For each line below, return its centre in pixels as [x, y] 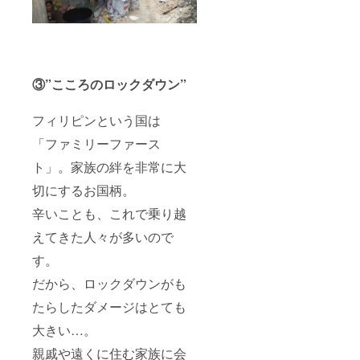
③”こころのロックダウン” [109, 84]
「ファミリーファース [96, 144]
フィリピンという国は [96, 121]
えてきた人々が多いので [103, 237]
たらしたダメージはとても [109, 307]
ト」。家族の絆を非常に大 [109, 167]
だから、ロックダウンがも [109, 284]
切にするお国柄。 [84, 190]
